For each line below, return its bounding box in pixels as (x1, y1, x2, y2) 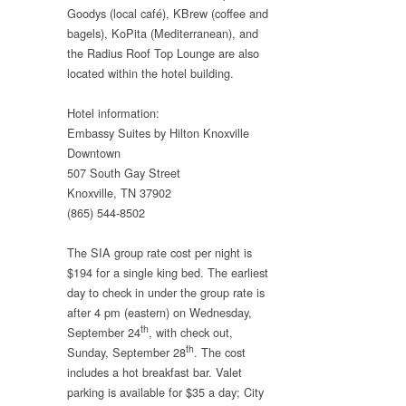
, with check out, (149, 324, 233, 342)
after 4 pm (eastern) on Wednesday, (67, 304, 252, 322)
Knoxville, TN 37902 (67, 184, 171, 202)
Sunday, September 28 (67, 343, 186, 362)
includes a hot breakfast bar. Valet (67, 363, 242, 382)
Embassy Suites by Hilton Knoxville (67, 124, 249, 142)
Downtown (67, 144, 121, 162)
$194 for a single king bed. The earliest (67, 264, 268, 282)
